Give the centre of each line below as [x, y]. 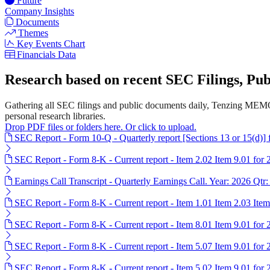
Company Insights [39, 11]
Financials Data [46, 54]
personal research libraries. [55, 116]
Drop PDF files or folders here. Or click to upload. [101, 127]
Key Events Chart [51, 43]
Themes [33, 33]
